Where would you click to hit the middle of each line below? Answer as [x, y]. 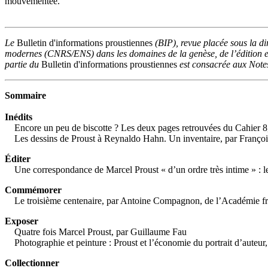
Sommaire [25, 95]
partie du [23, 64]
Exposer [22, 221]
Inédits [19, 117]
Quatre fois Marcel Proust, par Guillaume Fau [96, 232]
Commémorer [33, 190]
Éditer [18, 159]
